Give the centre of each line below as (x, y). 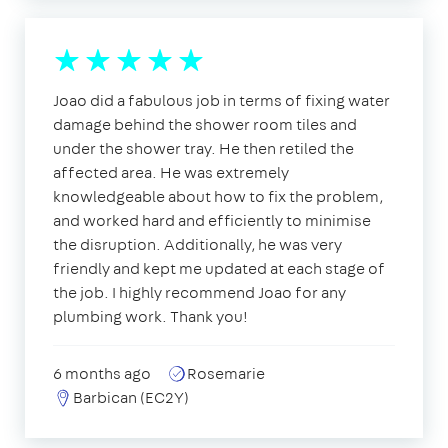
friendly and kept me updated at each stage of (219, 268)
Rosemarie (226, 373)
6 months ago (102, 373)
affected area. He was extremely (171, 172)
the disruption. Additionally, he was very (197, 244)
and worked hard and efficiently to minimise (212, 220)
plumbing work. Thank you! (150, 316)
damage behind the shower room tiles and (205, 124)
